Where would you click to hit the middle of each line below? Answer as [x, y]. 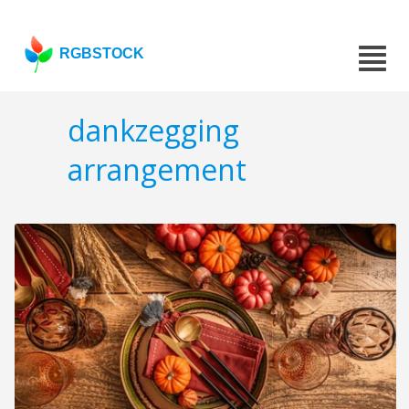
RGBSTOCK [102, 53]
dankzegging [153, 131]
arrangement [157, 170]
